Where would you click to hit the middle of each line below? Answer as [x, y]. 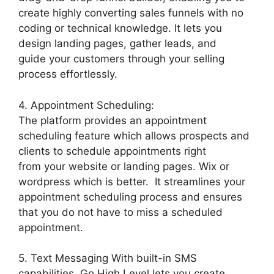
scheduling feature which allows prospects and [134, 135]
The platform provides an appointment [113, 120]
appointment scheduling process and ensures [130, 197]
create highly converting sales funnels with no [131, 13]
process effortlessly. [68, 74]
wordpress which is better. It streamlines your [132, 181]
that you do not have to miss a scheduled [120, 212]
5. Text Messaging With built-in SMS [108, 258]
